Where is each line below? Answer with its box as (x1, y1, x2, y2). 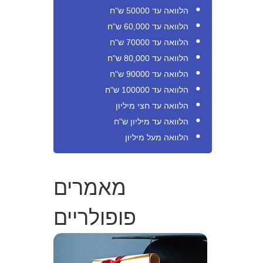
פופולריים (53, 201, 136, 231)
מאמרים (53, 171, 126, 201)
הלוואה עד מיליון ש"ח (114, 117, 188, 126)
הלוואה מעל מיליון (125, 133, 188, 142)
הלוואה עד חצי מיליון (116, 101, 188, 110)
